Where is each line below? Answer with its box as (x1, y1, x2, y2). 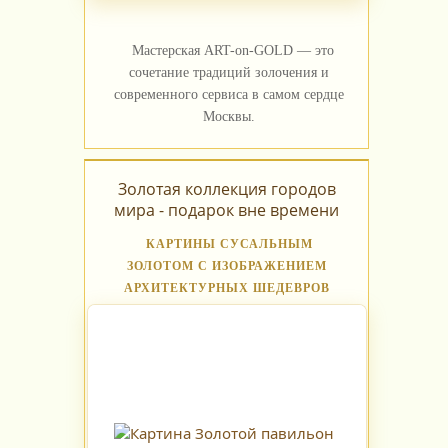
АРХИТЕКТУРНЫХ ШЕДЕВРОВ (123, 281, 330, 296)
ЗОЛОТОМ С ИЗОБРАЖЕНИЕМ (126, 259, 327, 274)
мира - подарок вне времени (114, 199, 339, 222)
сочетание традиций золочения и (129, 65, 329, 81)
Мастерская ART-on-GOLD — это (131, 43, 334, 59)
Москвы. (203, 109, 255, 125)
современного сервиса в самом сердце (114, 87, 344, 103)
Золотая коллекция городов (117, 178, 336, 201)
